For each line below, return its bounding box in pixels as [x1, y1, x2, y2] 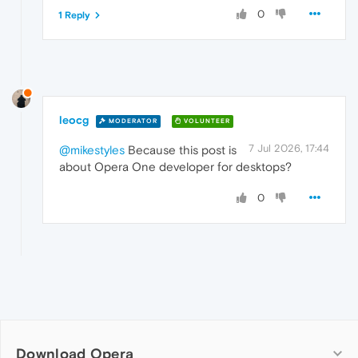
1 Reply [58, 10, 90, 22]
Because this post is [125, 143, 237, 157]
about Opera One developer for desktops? [59, 160, 292, 174]
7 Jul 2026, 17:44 [249, 142, 329, 155]
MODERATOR [106, 117, 157, 125]
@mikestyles [59, 143, 125, 157]
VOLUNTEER [181, 117, 230, 125]
